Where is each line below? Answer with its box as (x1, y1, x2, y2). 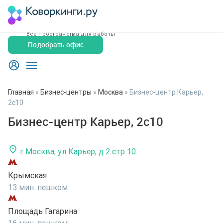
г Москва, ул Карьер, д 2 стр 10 (20, 146, 136, 156)
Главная (8, 88, 34, 97)
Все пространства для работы (26, 30, 115, 37)
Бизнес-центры (40, 88, 92, 97)
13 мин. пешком (8, 182, 68, 192)
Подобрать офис (27, 40, 84, 49)
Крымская (8, 170, 47, 180)
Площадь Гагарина (8, 206, 77, 216)
